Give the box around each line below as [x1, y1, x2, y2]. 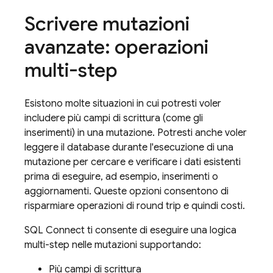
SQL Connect [24, 224, 85, 236]
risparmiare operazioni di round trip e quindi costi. [24, 200, 245, 212]
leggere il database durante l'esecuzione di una [24, 141, 233, 154]
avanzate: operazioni [24, 35, 208, 59]
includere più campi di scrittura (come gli [24, 112, 203, 124]
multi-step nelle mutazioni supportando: [24, 239, 201, 251]
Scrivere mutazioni [24, 12, 190, 36]
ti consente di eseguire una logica [85, 224, 236, 236]
